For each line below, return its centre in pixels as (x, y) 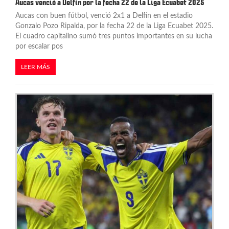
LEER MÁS (36, 67)
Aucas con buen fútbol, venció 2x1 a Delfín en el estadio (104, 16)
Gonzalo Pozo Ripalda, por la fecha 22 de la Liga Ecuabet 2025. (114, 26)
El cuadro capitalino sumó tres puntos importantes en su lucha (114, 36)
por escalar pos (39, 46)
